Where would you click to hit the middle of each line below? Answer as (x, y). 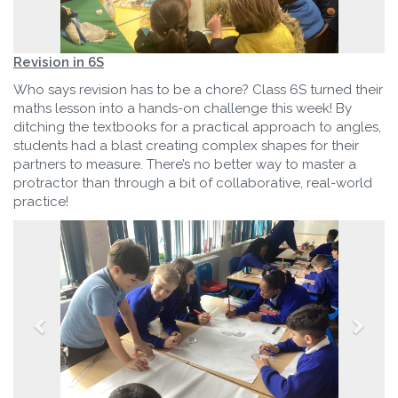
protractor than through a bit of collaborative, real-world (193, 183)
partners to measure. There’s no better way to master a (185, 164)
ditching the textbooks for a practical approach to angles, (197, 127)
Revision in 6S (59, 62)
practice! (41, 201)
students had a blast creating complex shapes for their (186, 145)
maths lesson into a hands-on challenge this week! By (183, 108)
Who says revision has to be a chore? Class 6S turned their (198, 89)
